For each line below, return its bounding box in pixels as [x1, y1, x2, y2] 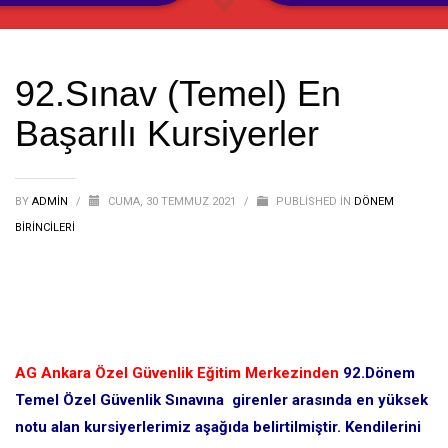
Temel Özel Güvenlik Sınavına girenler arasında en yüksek [15, 391, 428, 409]
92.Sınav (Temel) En [15, 73, 341, 114]
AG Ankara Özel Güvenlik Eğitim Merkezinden [15, 364, 339, 382]
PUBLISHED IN [273, 195, 354, 208]
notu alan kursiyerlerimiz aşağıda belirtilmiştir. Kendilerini [15, 418, 421, 436]
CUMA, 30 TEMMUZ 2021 [108, 195, 239, 208]
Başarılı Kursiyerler [15, 113, 319, 154]
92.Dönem [339, 364, 415, 382]
